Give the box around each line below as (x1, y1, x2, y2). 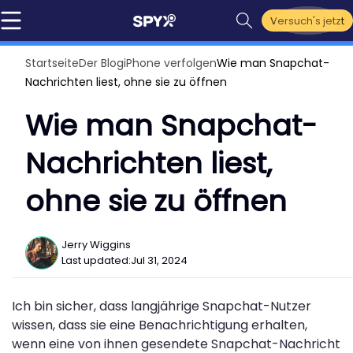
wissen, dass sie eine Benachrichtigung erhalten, (12, 316, 307, 334)
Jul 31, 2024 (131, 253, 188, 268)
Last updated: (61, 253, 131, 268)
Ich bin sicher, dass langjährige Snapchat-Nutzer (12, 297, 311, 315)
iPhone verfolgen (124, 55, 217, 71)
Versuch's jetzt (270, 13, 344, 28)
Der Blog (79, 55, 124, 71)
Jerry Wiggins (61, 237, 131, 252)
